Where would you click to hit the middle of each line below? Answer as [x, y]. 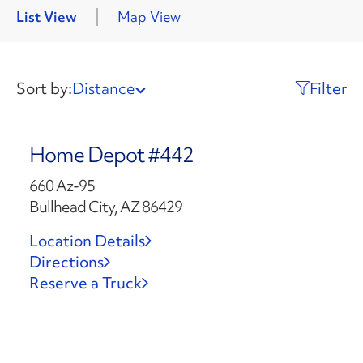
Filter [328, 88]
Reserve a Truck [85, 283]
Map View [149, 17]
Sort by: [44, 88]
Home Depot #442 [111, 155]
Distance [104, 88]
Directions [66, 262]
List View [47, 17]
